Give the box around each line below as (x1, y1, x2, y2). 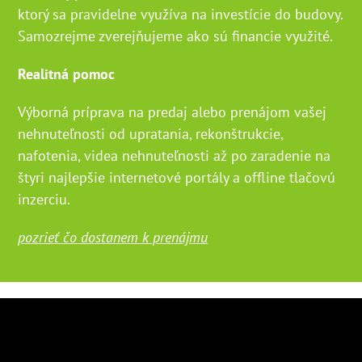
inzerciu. (18, 190, 71, 209)
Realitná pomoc (18, 65, 116, 84)
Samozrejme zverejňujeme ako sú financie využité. (18, 27, 334, 46)
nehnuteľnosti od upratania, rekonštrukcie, (18, 124, 284, 144)
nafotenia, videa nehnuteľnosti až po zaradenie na (18, 146, 331, 166)
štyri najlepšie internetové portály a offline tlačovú (18, 168, 336, 187)
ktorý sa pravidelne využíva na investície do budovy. (18, 5, 343, 24)
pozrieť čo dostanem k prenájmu (18, 228, 208, 247)
